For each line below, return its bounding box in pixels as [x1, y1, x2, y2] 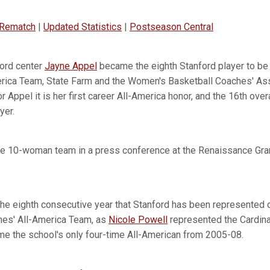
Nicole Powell [108, 214, 168, 225]
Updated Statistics [43, 21, 122, 33]
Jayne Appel [45, 60, 97, 72]
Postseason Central [130, 21, 213, 33]
